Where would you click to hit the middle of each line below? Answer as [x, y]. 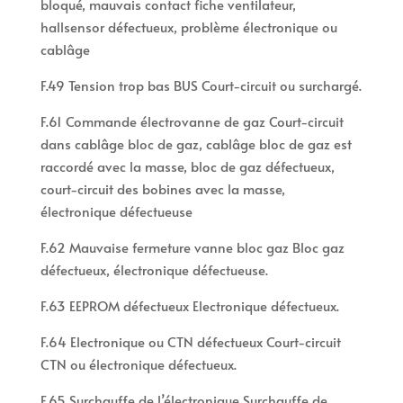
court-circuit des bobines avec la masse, [162, 189]
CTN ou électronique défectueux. [138, 364]
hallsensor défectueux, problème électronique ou [188, 27]
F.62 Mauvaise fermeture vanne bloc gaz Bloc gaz [192, 247]
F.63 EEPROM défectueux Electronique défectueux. [189, 306]
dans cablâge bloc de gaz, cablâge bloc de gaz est [196, 144]
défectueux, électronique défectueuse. [154, 270]
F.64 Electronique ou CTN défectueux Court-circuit [190, 342]
